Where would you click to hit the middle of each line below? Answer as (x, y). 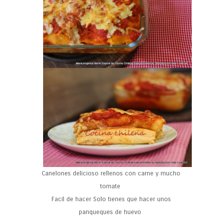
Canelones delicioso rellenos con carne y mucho (111, 174)
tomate (111, 187)
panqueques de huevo (111, 212)
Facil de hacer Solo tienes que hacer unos (111, 199)
